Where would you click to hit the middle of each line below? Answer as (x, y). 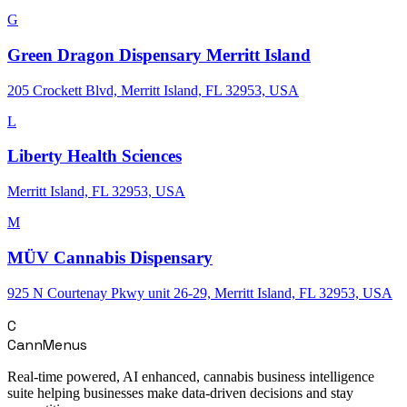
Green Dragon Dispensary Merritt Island (159, 55)
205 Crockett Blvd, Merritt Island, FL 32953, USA (153, 90)
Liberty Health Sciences (94, 156)
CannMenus (47, 344)
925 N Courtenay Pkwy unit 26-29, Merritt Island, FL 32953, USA (200, 293)
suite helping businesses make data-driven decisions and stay (180, 392)
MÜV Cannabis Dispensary (110, 257)
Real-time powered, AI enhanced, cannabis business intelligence (191, 376)
